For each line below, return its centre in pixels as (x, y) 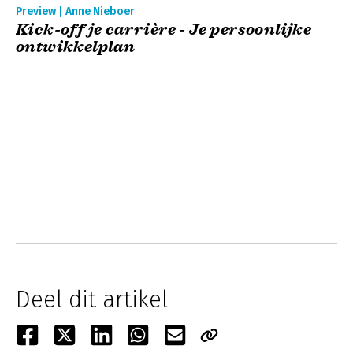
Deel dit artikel (92, 299)
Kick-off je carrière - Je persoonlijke (164, 30)
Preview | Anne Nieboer (75, 11)
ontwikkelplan (76, 47)
